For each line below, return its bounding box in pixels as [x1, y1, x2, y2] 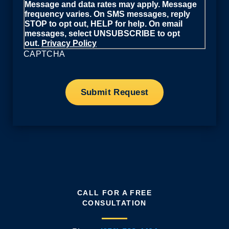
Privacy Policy [41, 39, 97, 48]
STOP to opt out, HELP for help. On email [25, 19, 182, 28]
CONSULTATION [82, 198, 147, 207]
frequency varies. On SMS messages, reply [25, 10, 190, 18]
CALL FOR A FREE [77, 188, 152, 197]
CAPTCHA [24, 50, 65, 58]
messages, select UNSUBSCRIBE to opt [25, 29, 180, 38]
